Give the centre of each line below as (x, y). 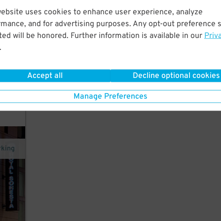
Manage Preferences (110, 96)
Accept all (45, 76)
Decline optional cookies (176, 76)
